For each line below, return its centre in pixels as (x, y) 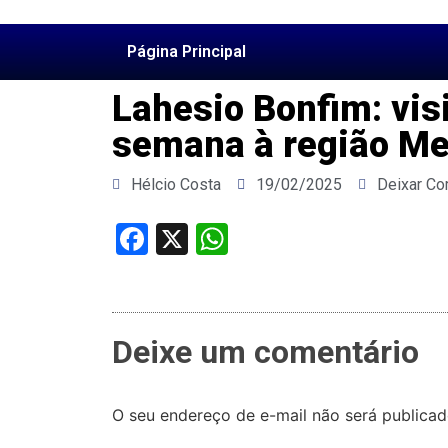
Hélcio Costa (176, 184)
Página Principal (186, 51)
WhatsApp (300, 239)
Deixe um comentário (265, 352)
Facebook (214, 239)
